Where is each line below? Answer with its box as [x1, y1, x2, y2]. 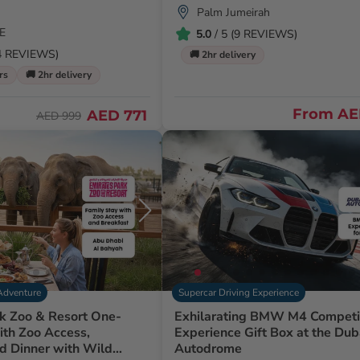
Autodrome [174, 340, 242, 358]
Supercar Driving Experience [178, 286, 299, 300]
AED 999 [35, 108, 81, 124]
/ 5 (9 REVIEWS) [211, 26, 297, 42]
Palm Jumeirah [196, 4, 270, 20]
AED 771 [86, 107, 147, 125]
